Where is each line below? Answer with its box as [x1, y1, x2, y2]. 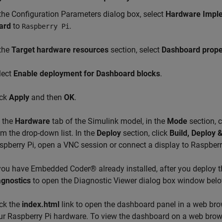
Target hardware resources [11, 45, 109, 55]
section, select [109, 45, 162, 55]
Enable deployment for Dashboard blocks [13, 69, 160, 79]
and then [29, 93, 64, 103]
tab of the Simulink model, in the [50, 116, 167, 126]
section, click [121, 128, 169, 138]
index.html [22, 200, 59, 210]
